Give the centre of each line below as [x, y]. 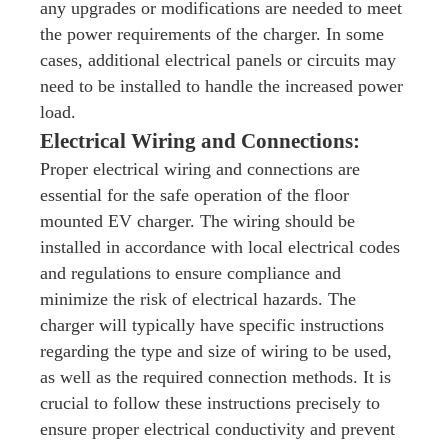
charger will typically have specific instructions [212, 325]
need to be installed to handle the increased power [221, 86]
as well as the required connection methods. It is [215, 377]
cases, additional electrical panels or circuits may [218, 60]
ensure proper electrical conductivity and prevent [217, 429]
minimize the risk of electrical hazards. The [198, 299]
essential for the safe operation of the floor [194, 195]
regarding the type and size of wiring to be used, [216, 351]
